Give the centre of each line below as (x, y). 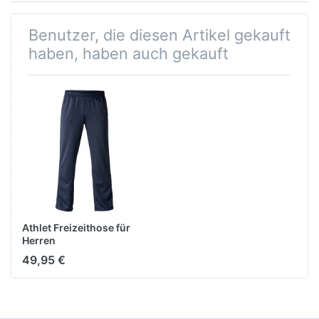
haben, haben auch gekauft (129, 54)
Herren (39, 240)
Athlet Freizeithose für (76, 227)
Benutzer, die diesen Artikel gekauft (159, 35)
